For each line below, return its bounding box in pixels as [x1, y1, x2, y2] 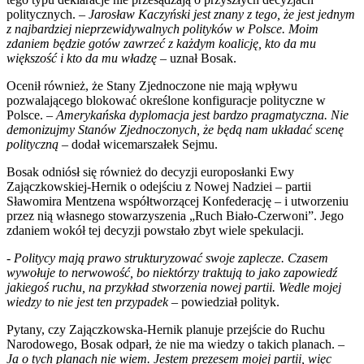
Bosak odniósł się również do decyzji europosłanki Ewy [6, 164, 294, 179]
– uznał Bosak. [157, 50, 236, 65]
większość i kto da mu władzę [6, 50, 157, 65]
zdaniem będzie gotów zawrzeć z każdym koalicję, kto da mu [6, 36, 316, 50]
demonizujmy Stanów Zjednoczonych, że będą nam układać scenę [6, 122, 344, 136]
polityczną [6, 136, 58, 151]
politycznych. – [6, 6, 89, 21]
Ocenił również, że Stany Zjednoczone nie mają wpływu [6, 78, 297, 93]
